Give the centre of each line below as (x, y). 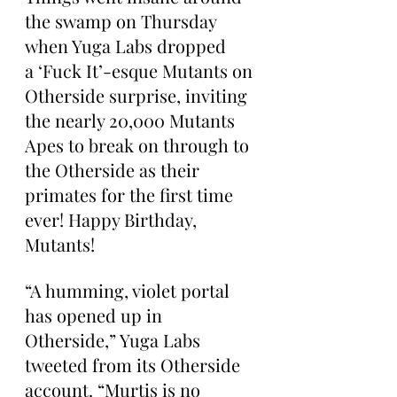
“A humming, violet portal (129, 290)
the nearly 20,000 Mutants (132, 120)
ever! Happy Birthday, (113, 219)
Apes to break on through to (139, 145)
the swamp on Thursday (123, 21)
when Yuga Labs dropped (128, 46)
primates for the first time (131, 195)
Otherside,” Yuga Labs (115, 340)
